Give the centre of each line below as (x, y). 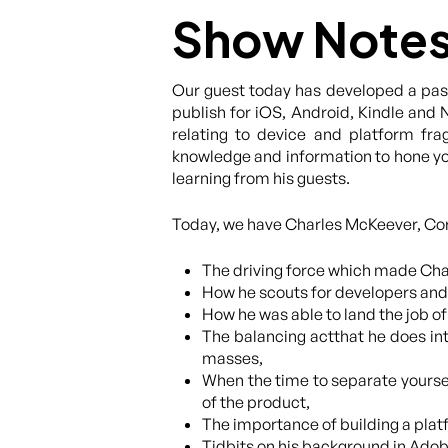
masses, (232, 358)
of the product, (256, 402)
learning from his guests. (261, 178)
